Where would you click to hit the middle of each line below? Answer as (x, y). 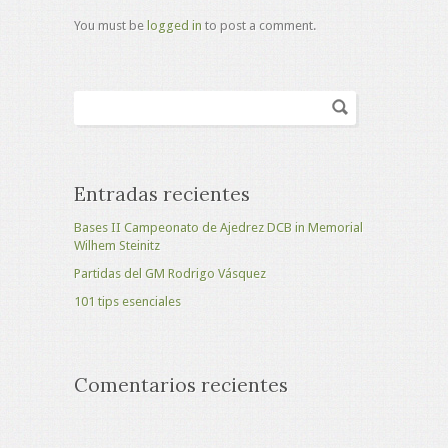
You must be (110, 25)
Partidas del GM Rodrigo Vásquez (170, 273)
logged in (174, 25)
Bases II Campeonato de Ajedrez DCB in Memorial (218, 227)
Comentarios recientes (181, 385)
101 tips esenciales (127, 301)
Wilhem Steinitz (117, 245)
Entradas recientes (162, 194)
